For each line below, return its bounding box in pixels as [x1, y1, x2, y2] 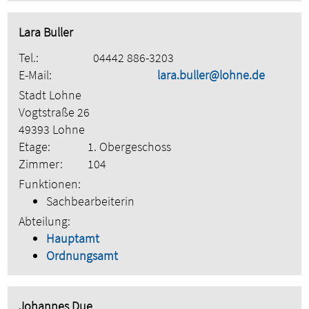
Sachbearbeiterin [46, 193, 135, 210]
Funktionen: [19, 176, 81, 192]
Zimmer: [19, 156, 63, 172]
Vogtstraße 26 [19, 104, 90, 121]
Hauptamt [46, 230, 100, 247]
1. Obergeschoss [88, 139, 172, 155]
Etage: [19, 139, 51, 155]
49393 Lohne [19, 121, 86, 138]
